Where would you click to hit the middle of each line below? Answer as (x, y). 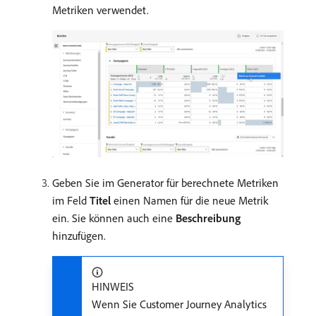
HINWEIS (113, 286)
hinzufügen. (79, 235)
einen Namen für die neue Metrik (189, 200)
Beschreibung (208, 218)
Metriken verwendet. (101, 10)
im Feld (71, 200)
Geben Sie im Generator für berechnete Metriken (165, 182)
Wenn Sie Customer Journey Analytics (179, 304)
